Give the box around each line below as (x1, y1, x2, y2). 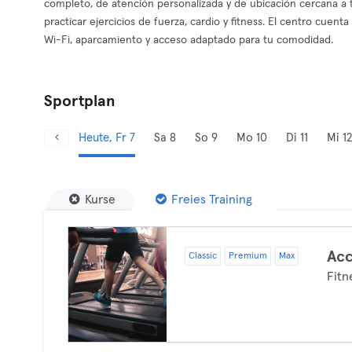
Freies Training (171, 193, 252, 206)
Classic (188, 251, 217, 261)
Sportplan (44, 93, 115, 109)
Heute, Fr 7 (79, 132, 135, 144)
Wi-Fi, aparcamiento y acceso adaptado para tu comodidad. (44, 35, 333, 46)
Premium (228, 251, 267, 261)
